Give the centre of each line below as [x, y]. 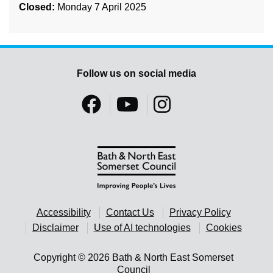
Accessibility [63, 212]
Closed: [38, 7]
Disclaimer [55, 227]
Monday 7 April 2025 [102, 7]
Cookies [224, 227]
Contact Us [130, 212]
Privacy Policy [200, 212]
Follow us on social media [136, 73]
